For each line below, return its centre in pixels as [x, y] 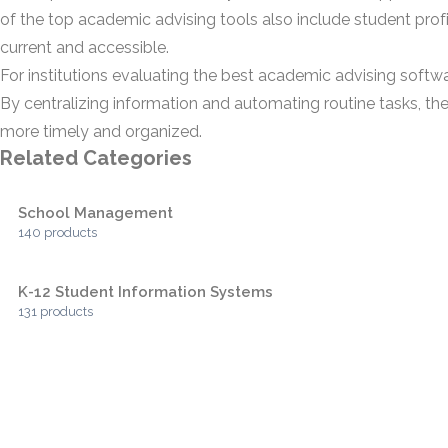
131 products [55, 311]
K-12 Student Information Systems [145, 292]
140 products [57, 232]
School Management [95, 213]
